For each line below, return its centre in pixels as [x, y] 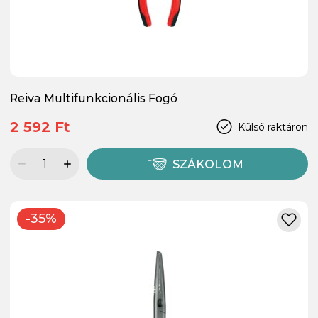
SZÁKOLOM [208, 164]
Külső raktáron [273, 127]
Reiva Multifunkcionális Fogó [94, 98]
